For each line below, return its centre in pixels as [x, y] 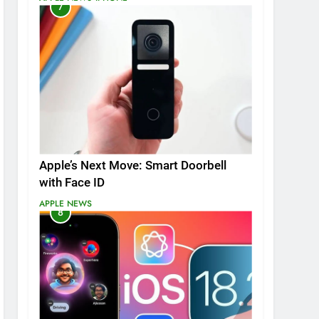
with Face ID [72, 183]
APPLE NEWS [66, 204]
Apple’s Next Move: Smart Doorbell [133, 166]
